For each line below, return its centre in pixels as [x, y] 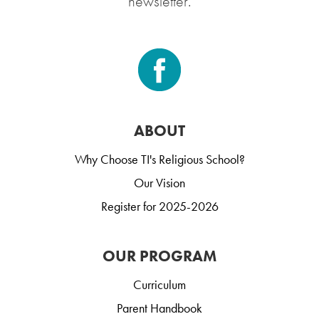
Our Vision [159, 183]
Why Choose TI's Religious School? [159, 159]
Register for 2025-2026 [159, 206]
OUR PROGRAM [159, 256]
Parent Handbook [159, 308]
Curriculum [159, 285]
